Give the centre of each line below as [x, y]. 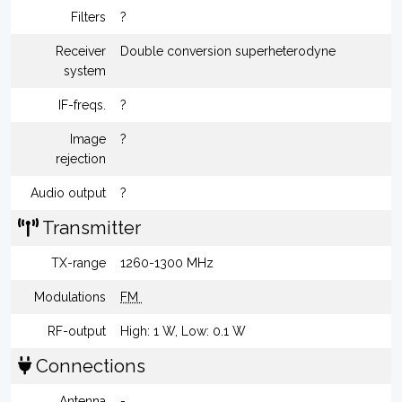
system [85, 71]
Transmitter [90, 228]
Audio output [68, 193]
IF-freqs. [82, 105]
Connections [88, 366]
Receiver [81, 51]
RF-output [77, 331]
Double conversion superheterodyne [228, 51]
